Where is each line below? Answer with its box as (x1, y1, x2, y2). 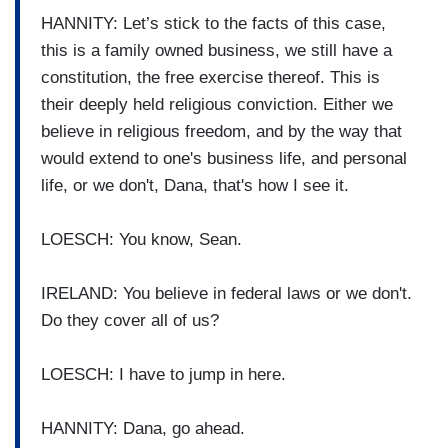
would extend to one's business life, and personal (41, 148, 407, 168)
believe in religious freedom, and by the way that (41, 121, 402, 141)
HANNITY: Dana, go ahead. (41, 418, 245, 438)
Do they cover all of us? (41, 310, 219, 330)
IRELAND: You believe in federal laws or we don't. (41, 283, 412, 303)
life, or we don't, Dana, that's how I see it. (41, 175, 349, 195)
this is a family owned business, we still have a (41, 40, 392, 60)
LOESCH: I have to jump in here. (41, 364, 286, 384)
